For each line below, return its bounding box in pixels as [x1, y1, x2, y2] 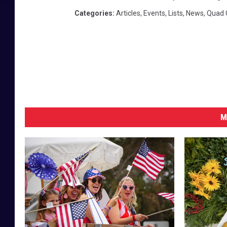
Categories [74, 9, 112, 17]
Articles [116, 9, 140, 17]
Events [143, 9, 165, 17]
